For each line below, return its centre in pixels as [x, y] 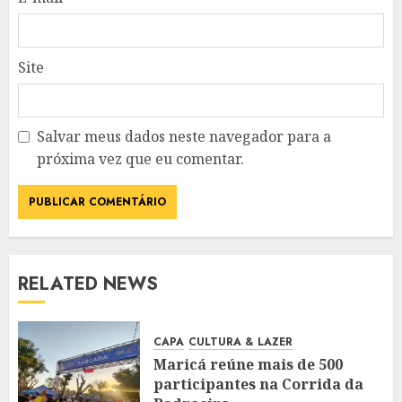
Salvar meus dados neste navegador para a [184, 137]
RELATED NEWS [88, 284]
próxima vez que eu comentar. [140, 159]
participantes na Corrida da [258, 384]
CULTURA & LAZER [240, 341]
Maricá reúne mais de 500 [248, 364]
